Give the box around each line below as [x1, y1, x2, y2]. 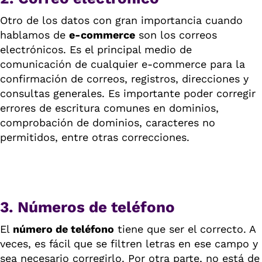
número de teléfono [10, 223, 114, 235]
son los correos [135, 29, 217, 41]
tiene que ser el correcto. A [114, 223, 256, 235]
